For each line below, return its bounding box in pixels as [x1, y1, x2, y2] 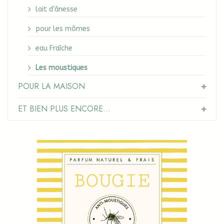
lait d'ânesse [35, 4, 77, 13]
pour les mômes [35, 24, 90, 33]
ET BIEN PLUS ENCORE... [18, 102, 110, 114]
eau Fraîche [35, 43, 72, 52]
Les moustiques [35, 63, 87, 72]
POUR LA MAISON [18, 80, 85, 92]
